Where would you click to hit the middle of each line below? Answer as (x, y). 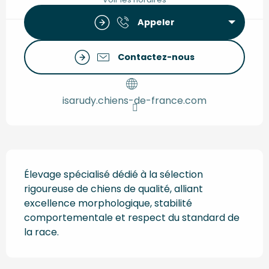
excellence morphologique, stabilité (108, 203)
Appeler (156, 23)
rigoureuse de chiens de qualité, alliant (113, 189)
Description (59, 162)
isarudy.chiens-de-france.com (134, 100)
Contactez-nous (156, 57)
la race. (41, 232)
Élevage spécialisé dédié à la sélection (113, 174)
